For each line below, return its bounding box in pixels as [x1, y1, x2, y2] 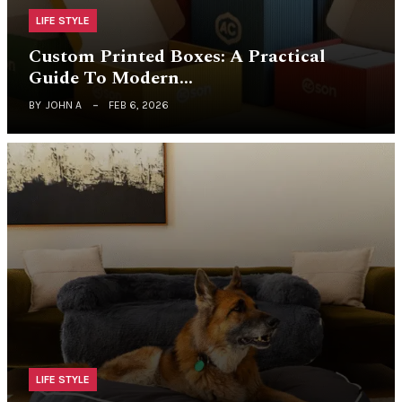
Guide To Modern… [29, 64, 193, 92]
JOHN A [46, 98, 82, 111]
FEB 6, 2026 [109, 98, 169, 111]
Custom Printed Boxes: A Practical [29, 42, 326, 70]
